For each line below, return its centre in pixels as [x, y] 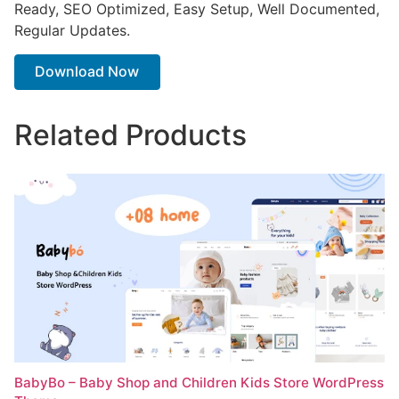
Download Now [87, 72]
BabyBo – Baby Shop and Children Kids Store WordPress [199, 382]
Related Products [130, 135]
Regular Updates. [72, 31]
